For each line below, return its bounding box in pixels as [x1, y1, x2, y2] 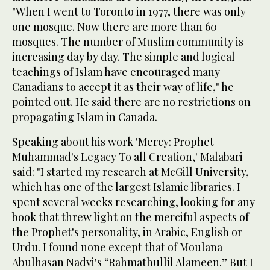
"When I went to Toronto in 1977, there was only [12, 4, 246, 19]
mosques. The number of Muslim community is [12, 34, 243, 49]
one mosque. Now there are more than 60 [12, 19, 217, 34]
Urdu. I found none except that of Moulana [12, 240, 222, 255]
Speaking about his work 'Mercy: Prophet [12, 134, 214, 149]
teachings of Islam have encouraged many [12, 64, 220, 80]
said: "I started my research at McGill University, [12, 165, 249, 180]
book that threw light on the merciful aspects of [12, 210, 249, 225]
